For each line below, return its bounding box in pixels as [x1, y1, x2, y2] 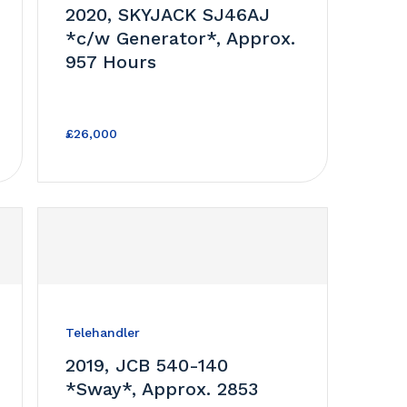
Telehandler [65, 324, 140, 340]
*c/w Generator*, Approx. [65, 26, 295, 49]
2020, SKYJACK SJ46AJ [65, 3, 270, 25]
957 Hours [65, 50, 156, 73]
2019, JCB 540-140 [65, 353, 228, 376]
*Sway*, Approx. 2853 [65, 377, 258, 400]
